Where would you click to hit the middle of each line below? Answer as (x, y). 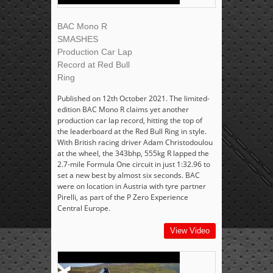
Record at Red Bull (94, 65)
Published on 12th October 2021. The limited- (133, 99)
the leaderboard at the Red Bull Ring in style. (132, 132)
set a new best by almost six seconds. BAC (129, 175)
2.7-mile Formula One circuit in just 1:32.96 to (134, 165)
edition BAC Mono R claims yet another (123, 110)
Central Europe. (84, 208)
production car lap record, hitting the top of (130, 121)
